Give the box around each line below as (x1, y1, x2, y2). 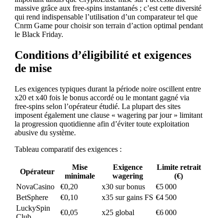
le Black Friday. (14, 30, 63, 38)
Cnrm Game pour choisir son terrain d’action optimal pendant (14, 21, 203, 30)
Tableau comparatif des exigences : (14, 145, 122, 153)
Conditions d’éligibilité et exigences (14, 48, 191, 61)
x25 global (101, 208, 134, 217)
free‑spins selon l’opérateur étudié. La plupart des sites (14, 102, 181, 110)
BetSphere (16, 193, 48, 201)
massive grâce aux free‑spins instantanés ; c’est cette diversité (14, 3, 201, 12)
